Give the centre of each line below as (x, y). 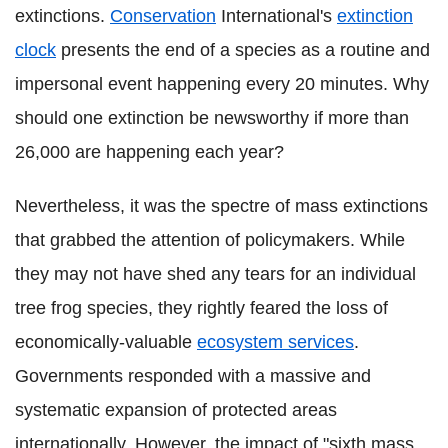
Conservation (163, 15)
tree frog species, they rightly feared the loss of (201, 307)
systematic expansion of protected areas (176, 409)
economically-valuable (106, 341)
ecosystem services (275, 341)
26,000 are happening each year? (149, 151)
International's (276, 15)
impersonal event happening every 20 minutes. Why (222, 83)
